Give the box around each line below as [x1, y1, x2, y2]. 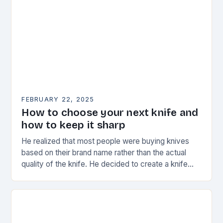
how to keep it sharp [21, 118, 126, 131]
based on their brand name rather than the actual [21, 147, 187, 157]
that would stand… [21, 170, 84, 180]
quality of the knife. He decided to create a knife [21, 159, 188, 169]
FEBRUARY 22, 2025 [21, 95, 95, 103]
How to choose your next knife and [21, 106, 199, 119]
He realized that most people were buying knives [21, 136, 190, 146]
